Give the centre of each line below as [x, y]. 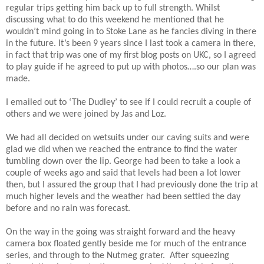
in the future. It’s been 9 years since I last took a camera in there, [131, 43]
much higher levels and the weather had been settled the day [123, 197]
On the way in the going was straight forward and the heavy [121, 232]
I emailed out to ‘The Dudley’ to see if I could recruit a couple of [128, 102]
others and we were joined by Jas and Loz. [86, 114]
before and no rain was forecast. [68, 208]
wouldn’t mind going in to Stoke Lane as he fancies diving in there [131, 32]
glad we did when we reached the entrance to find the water [122, 149]
